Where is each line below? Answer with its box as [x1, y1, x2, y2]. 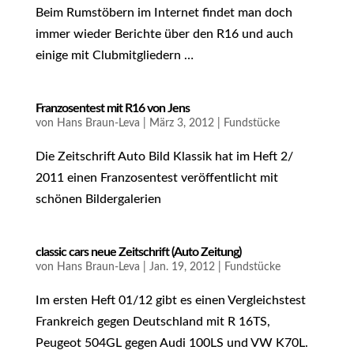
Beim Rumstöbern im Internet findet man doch [35, 6, 292, 19]
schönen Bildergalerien [35, 193, 161, 205]
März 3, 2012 [149, 118, 214, 129]
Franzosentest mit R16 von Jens [35, 102, 190, 115]
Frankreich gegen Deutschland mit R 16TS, [35, 315, 270, 328]
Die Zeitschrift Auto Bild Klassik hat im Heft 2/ [35, 150, 293, 163]
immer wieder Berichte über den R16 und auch [35, 28, 293, 40]
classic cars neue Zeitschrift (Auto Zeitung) [35, 246, 241, 258]
